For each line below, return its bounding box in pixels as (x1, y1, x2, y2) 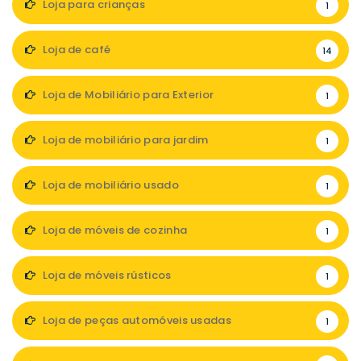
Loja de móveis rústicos (39, 268, 172, 284)
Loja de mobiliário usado (39, 177, 179, 193)
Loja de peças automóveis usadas (39, 313, 231, 329)
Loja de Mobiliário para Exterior (39, 87, 214, 103)
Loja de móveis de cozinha (39, 222, 188, 239)
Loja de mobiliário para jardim (39, 132, 209, 148)
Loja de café (39, 42, 111, 58)
